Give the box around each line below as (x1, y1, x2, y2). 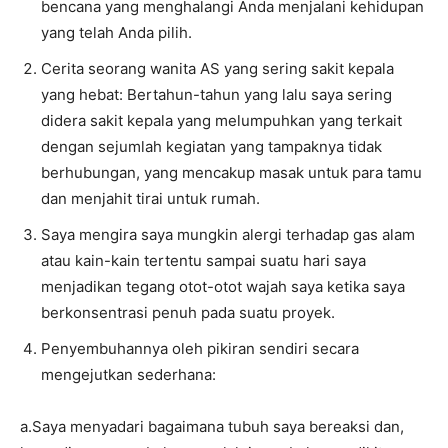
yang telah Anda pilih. (41, 22, 192, 42)
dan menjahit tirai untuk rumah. (41, 188, 260, 208)
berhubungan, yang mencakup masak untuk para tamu (41, 162, 422, 182)
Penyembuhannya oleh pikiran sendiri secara (41, 338, 359, 358)
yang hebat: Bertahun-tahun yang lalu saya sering (41, 84, 392, 104)
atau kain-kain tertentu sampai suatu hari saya (41, 250, 366, 270)
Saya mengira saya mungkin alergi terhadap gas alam (41, 224, 415, 244)
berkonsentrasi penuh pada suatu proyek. (41, 302, 335, 322)
